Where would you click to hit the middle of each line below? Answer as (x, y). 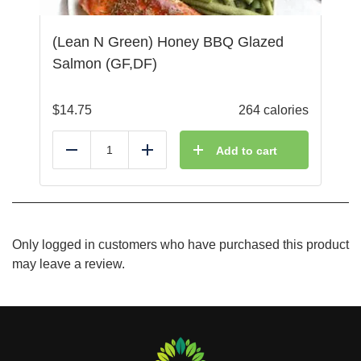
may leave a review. (68, 263)
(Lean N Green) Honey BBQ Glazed (168, 41)
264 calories (274, 110)
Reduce (93, 156)
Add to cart (247, 150)
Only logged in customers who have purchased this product (180, 244)
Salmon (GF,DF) (105, 63)
